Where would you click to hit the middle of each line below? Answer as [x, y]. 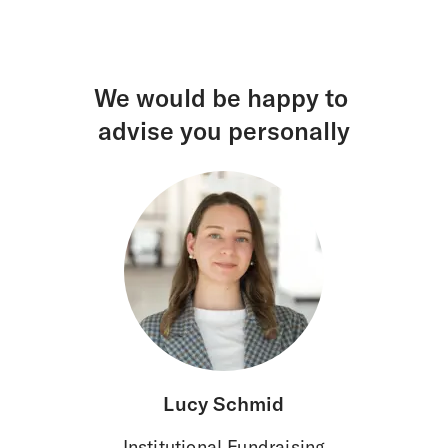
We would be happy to [224, 97]
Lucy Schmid [224, 403]
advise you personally [224, 130]
